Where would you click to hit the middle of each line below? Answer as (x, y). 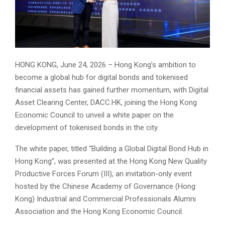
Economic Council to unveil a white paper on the (94, 115)
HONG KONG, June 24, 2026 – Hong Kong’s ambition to (105, 65)
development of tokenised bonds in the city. (87, 128)
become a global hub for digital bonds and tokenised (101, 78)
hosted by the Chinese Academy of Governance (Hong (105, 187)
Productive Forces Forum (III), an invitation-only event (103, 174)
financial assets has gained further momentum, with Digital (112, 90)
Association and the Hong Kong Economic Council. (99, 212)
